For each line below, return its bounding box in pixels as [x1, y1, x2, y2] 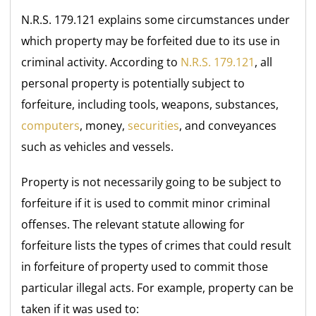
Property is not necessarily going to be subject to [21, 174, 282, 190]
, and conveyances [179, 118, 277, 134]
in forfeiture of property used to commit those [21, 259, 269, 275]
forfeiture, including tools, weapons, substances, [21, 97, 279, 113]
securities [128, 118, 180, 134]
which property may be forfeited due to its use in [21, 33, 281, 49]
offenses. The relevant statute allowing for [21, 217, 245, 233]
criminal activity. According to [21, 54, 181, 71]
